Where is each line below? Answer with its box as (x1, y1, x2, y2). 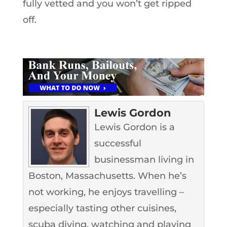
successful (94, 138, 141, 149)
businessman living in (94, 154, 194, 166)
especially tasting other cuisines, (28, 203, 176, 214)
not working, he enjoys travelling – (28, 186, 184, 198)
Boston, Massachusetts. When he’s (28, 170, 186, 182)
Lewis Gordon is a (94, 122, 175, 133)
